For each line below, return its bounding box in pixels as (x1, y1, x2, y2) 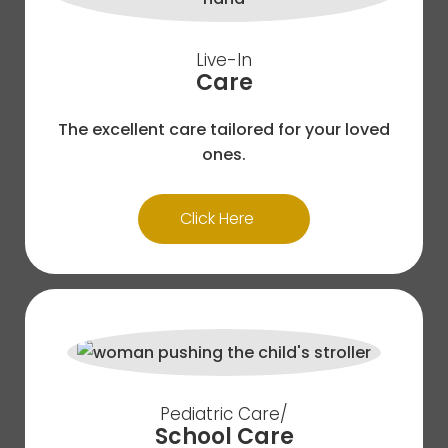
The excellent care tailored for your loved (58, 118, 390, 141)
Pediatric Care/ (160, 402, 288, 426)
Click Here (179, 207, 254, 230)
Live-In (196, 48, 252, 72)
